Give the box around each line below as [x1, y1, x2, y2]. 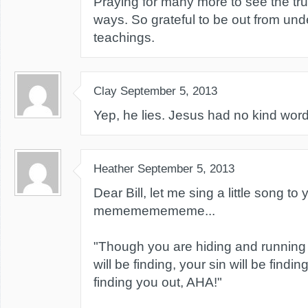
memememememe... [93, 203, 215, 218]
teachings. [93, 30, 155, 45]
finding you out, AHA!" [93, 275, 222, 289]
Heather [93, 162, 134, 175]
